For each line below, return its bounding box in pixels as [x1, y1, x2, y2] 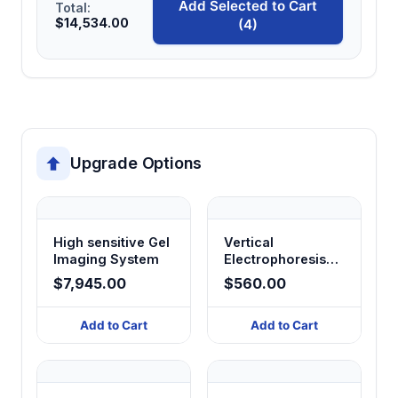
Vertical [224, 234, 274, 250]
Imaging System [53, 251, 159, 267]
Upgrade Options [70, 154, 203, 173]
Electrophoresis [224, 251, 326, 267]
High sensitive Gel [53, 234, 170, 250]
